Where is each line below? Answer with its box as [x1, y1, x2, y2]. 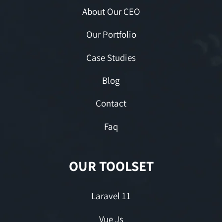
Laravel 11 [91, 190, 131, 202]
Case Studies [86, 51, 136, 63]
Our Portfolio [86, 28, 136, 41]
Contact [96, 97, 126, 110]
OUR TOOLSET [68, 156, 154, 175]
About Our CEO [82, 5, 140, 17]
